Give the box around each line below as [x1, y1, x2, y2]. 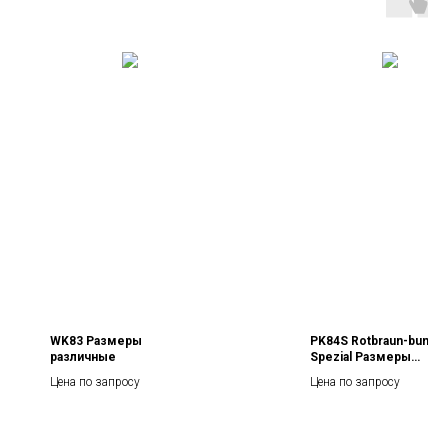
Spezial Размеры [310, 349, 411, 364]
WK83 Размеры [50, 333, 142, 348]
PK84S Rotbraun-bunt [310, 333, 433, 348]
